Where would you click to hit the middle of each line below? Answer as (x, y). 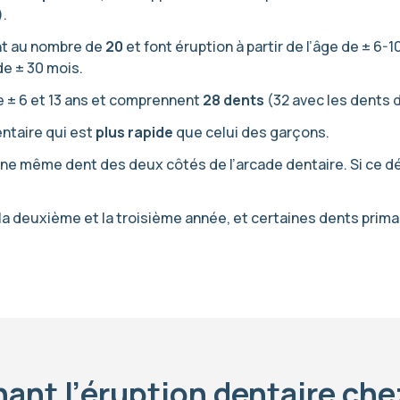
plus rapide (134, 132)
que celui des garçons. (251, 132)
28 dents (233, 100)
